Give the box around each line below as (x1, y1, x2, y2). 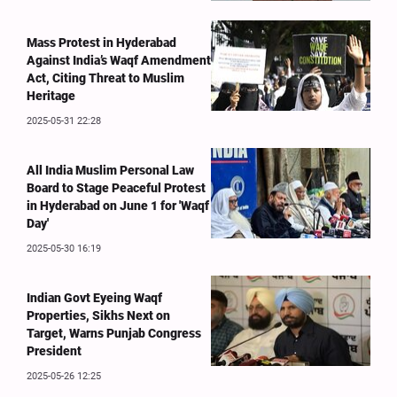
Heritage (27, 89, 75, 104)
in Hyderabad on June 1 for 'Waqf (27, 198, 209, 214)
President (27, 344, 82, 359)
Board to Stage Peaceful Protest (27, 181, 206, 196)
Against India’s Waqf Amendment (27, 53, 211, 68)
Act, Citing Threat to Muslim (27, 71, 184, 86)
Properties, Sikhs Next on (27, 308, 170, 323)
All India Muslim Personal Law (27, 163, 194, 178)
